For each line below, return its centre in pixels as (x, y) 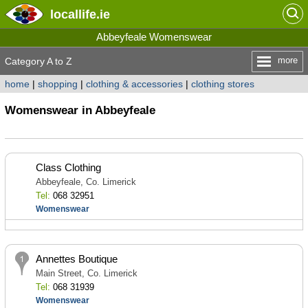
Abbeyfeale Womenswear (154, 37)
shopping (57, 84)
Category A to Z (38, 61)
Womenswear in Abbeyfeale (80, 110)
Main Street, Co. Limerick (86, 273)
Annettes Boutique (76, 259)
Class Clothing (68, 167)
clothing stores (222, 84)
